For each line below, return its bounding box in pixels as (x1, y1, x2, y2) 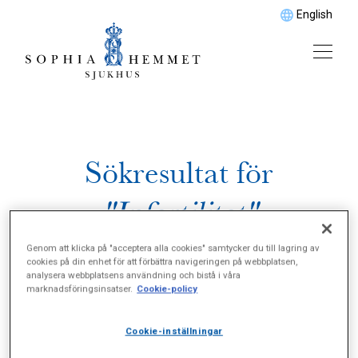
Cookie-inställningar (125, 325, 223, 337)
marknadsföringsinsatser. (26, 283, 133, 295)
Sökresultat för (85, 154, 273, 192)
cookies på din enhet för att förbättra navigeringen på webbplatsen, (26, 256, 298, 268)
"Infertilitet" (101, 194, 257, 232)
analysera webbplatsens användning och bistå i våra (26, 269, 241, 281)
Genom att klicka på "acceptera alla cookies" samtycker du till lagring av (26, 242, 320, 254)
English (296, 8, 332, 21)
